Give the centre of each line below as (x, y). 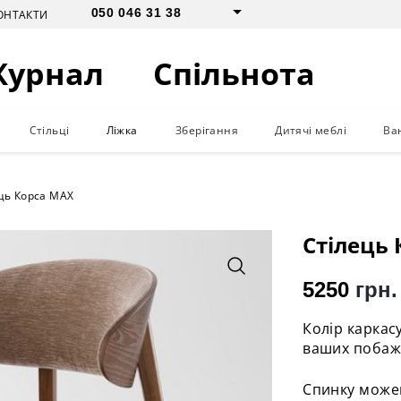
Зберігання (206, 130)
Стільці (49, 130)
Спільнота (234, 73)
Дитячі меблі (311, 130)
